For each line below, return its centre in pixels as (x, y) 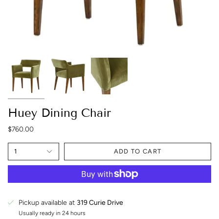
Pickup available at (48, 202)
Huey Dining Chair (59, 113)
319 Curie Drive (100, 202)
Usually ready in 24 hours (52, 213)
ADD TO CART (138, 152)
